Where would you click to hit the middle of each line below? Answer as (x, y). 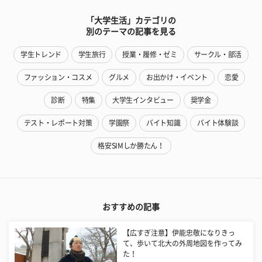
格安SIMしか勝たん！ (131, 146)
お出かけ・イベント (177, 77)
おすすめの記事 (131, 207)
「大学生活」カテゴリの (131, 21)
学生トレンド (41, 55)
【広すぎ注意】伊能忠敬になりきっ (179, 233)
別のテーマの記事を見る (131, 32)
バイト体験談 (218, 123)
